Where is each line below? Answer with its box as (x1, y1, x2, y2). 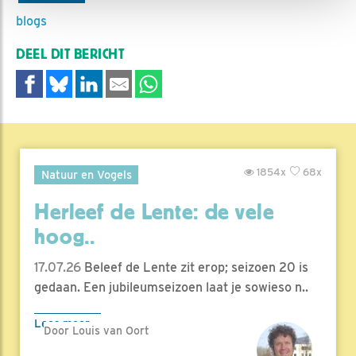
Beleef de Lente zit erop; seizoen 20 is (81, 260, 308, 276)
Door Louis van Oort (44, 324, 149, 338)
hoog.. (34, 224, 96, 250)
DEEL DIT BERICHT (16, 46, 125, 62)
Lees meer (34, 316, 90, 331)
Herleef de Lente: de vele (34, 199, 274, 226)
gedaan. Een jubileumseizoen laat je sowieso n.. (34, 280, 308, 296)
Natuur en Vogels (41, 168, 132, 182)
